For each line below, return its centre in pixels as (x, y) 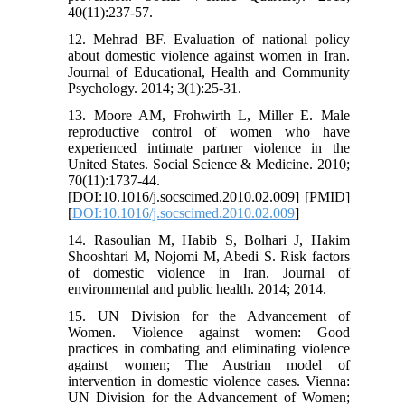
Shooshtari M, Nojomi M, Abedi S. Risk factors (209, 256)
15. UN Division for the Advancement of (209, 316)
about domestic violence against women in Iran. (209, 55)
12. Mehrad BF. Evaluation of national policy (209, 39)
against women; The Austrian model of (209, 364)
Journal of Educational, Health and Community (209, 71)
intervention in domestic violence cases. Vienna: (209, 381)
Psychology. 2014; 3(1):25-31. (155, 88)
